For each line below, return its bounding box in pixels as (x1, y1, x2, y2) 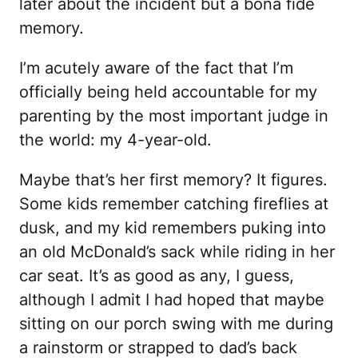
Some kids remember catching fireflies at (19, 194, 328, 213)
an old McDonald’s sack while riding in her (19, 242, 335, 261)
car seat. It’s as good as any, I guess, (19, 266, 294, 285)
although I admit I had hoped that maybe (19, 290, 324, 309)
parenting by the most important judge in (19, 106, 328, 125)
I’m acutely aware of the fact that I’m (19, 58, 293, 78)
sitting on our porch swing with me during (19, 314, 333, 333)
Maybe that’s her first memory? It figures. (19, 170, 328, 189)
